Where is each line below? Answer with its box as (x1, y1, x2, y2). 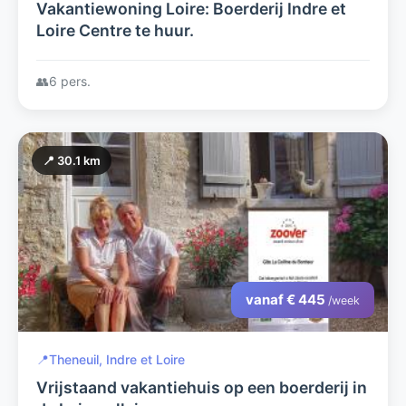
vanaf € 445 (246, 291, 328, 308)
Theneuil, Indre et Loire (49, 352, 185, 367)
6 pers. (49, 73, 91, 89)
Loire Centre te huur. (36, 21, 194, 40)
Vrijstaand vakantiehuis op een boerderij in (36, 378, 367, 397)
